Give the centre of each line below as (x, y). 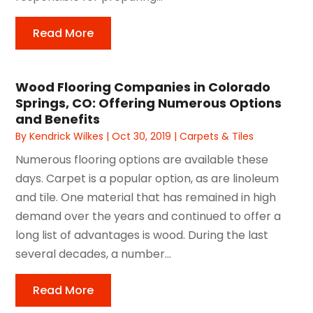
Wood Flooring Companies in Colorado (143, 87)
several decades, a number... (94, 254)
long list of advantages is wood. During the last (142, 235)
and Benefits (58, 119)
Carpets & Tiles (217, 136)
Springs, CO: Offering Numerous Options (149, 103)
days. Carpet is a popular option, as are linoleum (147, 178)
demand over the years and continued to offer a (148, 216)
